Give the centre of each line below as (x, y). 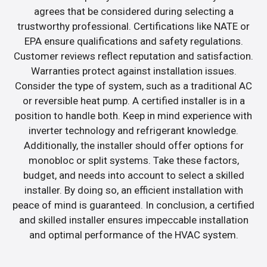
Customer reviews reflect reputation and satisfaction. (133, 56)
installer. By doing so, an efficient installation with (133, 190)
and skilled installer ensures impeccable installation (133, 220)
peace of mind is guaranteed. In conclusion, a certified (133, 205)
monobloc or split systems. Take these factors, (133, 160)
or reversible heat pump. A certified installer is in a (133, 100)
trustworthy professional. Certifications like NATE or (133, 26)
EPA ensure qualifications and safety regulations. (133, 41)
